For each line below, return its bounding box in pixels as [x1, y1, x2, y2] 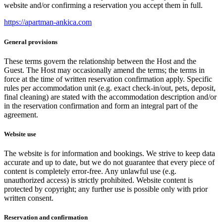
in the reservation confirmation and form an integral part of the [4, 101, 198, 110]
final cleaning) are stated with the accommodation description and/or [4, 92, 217, 101]
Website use [4, 130, 36, 138]
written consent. [4, 194, 54, 203]
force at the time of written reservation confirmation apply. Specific [4, 74, 212, 83]
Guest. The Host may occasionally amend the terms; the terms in [4, 65, 205, 74]
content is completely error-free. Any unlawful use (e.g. [4, 167, 176, 176]
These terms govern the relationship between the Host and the [4, 56, 196, 65]
